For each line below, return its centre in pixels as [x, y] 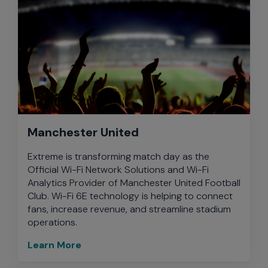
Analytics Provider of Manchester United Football [134, 183]
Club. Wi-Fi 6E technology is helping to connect [130, 196]
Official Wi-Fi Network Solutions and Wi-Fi [118, 170]
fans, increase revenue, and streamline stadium [129, 209]
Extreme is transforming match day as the [118, 156]
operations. [52, 222]
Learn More [54, 245]
